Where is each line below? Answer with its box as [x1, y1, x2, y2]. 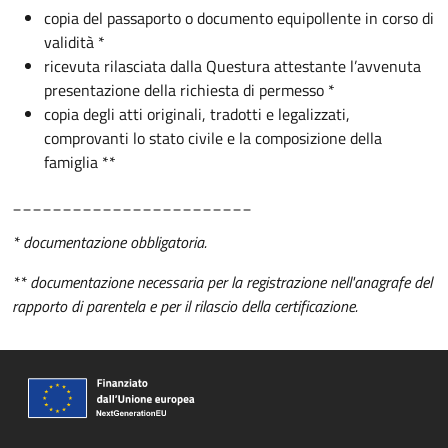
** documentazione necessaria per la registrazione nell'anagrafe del [12, 270, 432, 294]
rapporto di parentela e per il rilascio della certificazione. [12, 294, 358, 318]
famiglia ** [44, 150, 116, 174]
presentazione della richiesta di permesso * [44, 78, 335, 102]
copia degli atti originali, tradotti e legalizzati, [44, 102, 350, 126]
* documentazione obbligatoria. [12, 230, 207, 254]
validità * [44, 30, 105, 54]
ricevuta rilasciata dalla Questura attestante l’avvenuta [44, 54, 421, 78]
